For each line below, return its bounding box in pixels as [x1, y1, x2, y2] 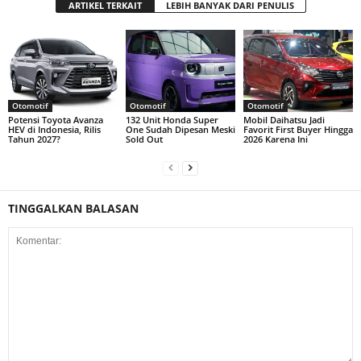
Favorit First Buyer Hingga [243, 122, 353, 135]
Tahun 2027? [8, 132, 60, 145]
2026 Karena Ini [243, 132, 308, 145]
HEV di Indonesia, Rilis [8, 122, 101, 135]
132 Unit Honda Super [125, 113, 218, 126]
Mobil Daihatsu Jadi [243, 113, 325, 126]
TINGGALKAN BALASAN [8, 200, 139, 216]
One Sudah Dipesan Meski [125, 122, 235, 135]
